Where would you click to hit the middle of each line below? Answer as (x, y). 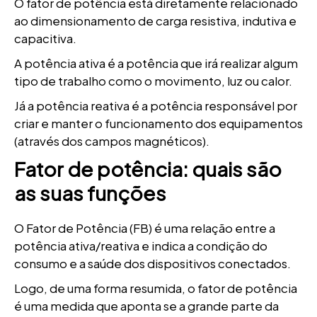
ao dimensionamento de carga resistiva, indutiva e (155, 21)
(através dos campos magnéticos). (112, 141)
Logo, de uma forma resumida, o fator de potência (156, 288)
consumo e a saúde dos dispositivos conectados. (152, 263)
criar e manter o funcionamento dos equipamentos (158, 123)
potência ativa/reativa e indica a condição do (141, 246)
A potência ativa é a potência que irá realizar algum (156, 63)
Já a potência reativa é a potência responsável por (156, 105)
